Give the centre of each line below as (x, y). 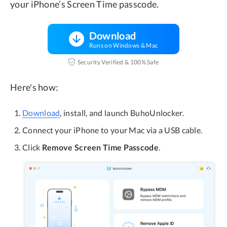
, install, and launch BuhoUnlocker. (122, 113)
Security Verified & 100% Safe (118, 62)
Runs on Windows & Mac (124, 46)
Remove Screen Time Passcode (100, 147)
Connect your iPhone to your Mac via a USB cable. (112, 130)
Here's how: (34, 87)
